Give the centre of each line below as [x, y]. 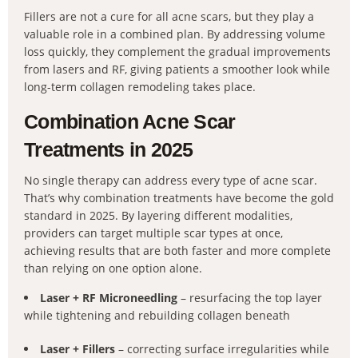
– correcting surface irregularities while [222, 349]
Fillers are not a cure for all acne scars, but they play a [169, 16]
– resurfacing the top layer [250, 298]
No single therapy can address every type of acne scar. [171, 180]
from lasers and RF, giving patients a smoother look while [177, 69]
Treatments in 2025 [109, 149]
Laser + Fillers [78, 349]
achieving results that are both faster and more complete [177, 251]
